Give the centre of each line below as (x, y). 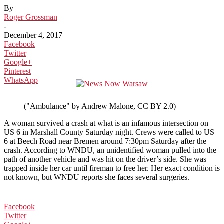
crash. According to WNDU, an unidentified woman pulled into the (110, 150)
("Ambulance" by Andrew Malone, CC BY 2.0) (100, 106)
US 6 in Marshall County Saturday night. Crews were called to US (109, 132)
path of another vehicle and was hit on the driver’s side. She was (105, 159)
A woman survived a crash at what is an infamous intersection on (106, 123)
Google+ (18, 62)
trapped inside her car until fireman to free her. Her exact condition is (112, 168)
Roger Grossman (31, 17)
